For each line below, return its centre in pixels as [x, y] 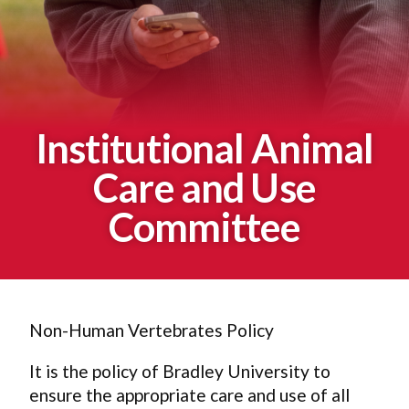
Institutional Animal [204, 147]
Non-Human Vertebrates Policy [152, 330]
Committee [204, 226]
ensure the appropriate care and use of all [189, 394]
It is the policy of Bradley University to [180, 371]
